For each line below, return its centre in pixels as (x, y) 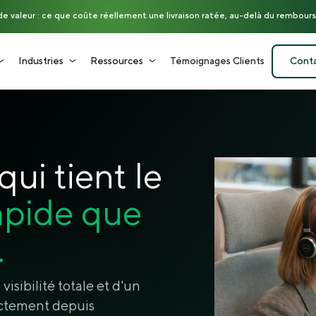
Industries (41, 61)
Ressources (117, 61)
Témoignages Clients (217, 61)
